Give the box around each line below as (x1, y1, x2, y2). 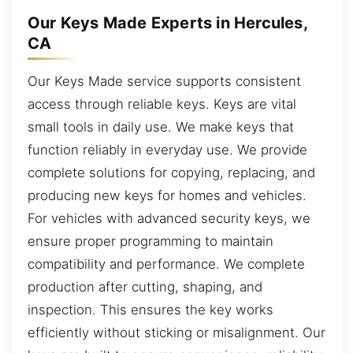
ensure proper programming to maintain (28, 232, 273, 249)
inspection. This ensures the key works (28, 301, 273, 318)
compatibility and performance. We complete (28, 255, 305, 272)
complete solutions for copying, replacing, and (28, 164, 315, 180)
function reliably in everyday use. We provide (28, 141, 307, 158)
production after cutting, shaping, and (28, 278, 262, 295)
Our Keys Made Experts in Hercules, (28, 13, 307, 33)
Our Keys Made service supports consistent (28, 72, 301, 89)
